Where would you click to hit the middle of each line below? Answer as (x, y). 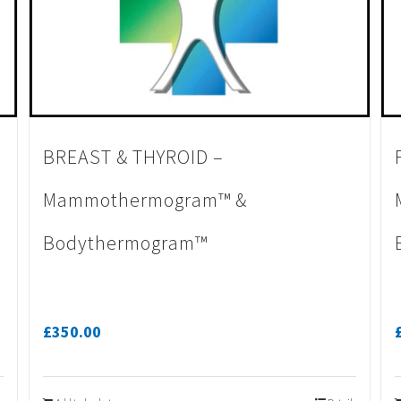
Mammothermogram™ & (145, 200)
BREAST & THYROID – (134, 157)
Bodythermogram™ (126, 243)
